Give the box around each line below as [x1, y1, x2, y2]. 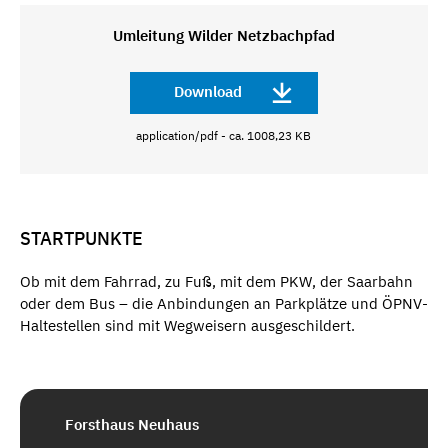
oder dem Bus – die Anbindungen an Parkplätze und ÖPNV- [20, 293, 428, 313]
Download [173, 81, 242, 101]
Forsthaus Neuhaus [65, 415, 199, 435]
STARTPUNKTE [20, 227, 143, 251]
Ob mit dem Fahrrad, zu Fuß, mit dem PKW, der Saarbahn [20, 271, 413, 291]
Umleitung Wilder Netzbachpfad [112, 25, 335, 45]
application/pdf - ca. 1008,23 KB [136, 127, 312, 143]
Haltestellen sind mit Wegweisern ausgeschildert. [20, 315, 355, 335]
